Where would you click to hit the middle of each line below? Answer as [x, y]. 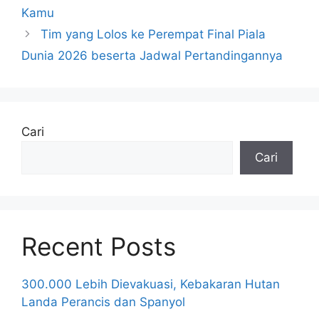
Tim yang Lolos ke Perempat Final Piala [153, 34]
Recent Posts [99, 246]
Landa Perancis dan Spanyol [103, 302]
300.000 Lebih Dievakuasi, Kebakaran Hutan [151, 284]
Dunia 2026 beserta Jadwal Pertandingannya [152, 55]
